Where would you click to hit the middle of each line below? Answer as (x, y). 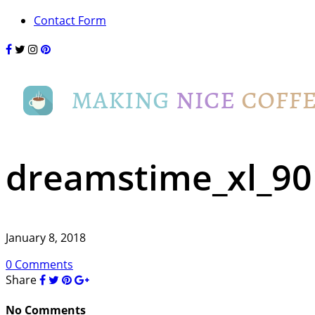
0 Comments (39, 264)
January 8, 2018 (46, 238)
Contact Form (70, 20)
